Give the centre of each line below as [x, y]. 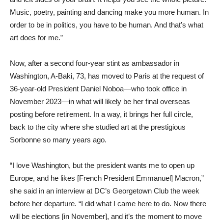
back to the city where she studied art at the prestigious [98, 127]
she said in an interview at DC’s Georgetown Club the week [105, 191]
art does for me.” [36, 37]
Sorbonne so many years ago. [58, 139]
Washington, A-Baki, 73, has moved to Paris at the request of [107, 76]
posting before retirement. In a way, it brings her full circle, [101, 114]
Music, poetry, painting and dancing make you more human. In [109, 12]
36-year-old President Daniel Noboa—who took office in [98, 88]
